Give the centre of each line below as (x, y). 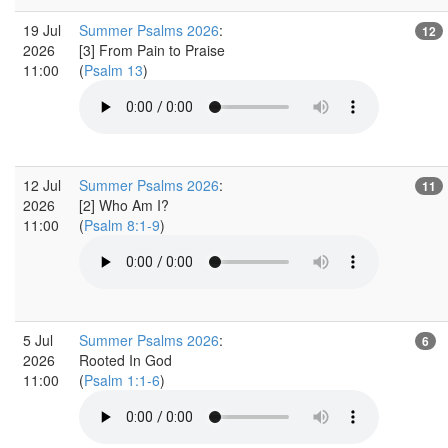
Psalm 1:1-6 (122, 379)
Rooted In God (125, 359)
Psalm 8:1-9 (122, 224)
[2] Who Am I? (124, 204)
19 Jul (42, 29)
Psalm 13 (113, 69)
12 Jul (42, 184)
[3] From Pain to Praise (152, 49)
